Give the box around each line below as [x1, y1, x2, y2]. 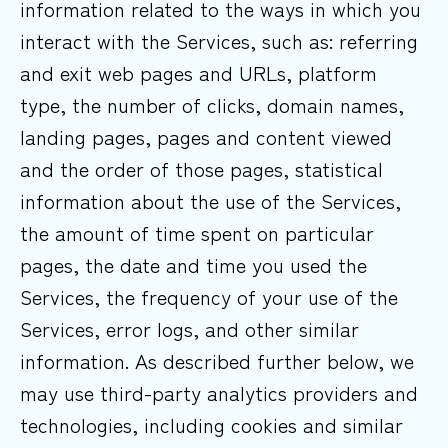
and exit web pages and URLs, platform [20, 58, 377, 88]
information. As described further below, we [20, 346, 414, 376]
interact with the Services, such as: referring [20, 26, 418, 56]
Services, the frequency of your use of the [20, 282, 398, 312]
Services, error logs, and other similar [20, 314, 359, 344]
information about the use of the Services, [20, 186, 401, 216]
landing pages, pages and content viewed [20, 122, 392, 152]
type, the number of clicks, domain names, [20, 90, 404, 120]
